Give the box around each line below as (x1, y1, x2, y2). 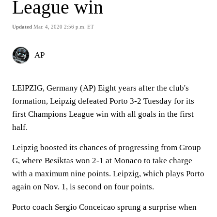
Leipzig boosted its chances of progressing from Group (12, 143, 201, 152)
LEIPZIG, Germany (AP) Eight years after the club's (12, 83, 189, 93)
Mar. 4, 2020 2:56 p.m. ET (33, 24, 94, 30)
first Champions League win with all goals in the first (12, 109, 194, 119)
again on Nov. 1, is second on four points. (12, 182, 154, 191)
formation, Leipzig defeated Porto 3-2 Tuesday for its (12, 96, 194, 106)
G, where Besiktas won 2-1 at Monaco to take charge (12, 156, 192, 165)
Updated (12, 24, 32, 30)
